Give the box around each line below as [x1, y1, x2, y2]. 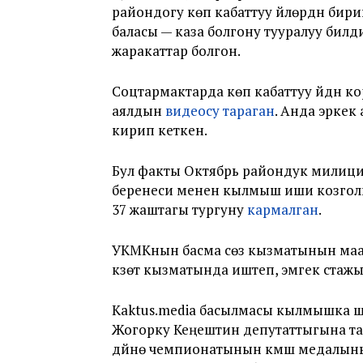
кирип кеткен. [112, 121, 207, 139]
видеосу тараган [165, 101, 275, 120]
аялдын [112, 101, 165, 120]
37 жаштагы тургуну [112, 200, 247, 219]
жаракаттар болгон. [112, 41, 241, 60]
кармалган [247, 200, 318, 219]
